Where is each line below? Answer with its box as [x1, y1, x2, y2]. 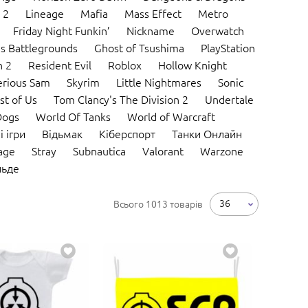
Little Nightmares [116, 74, 201, 90]
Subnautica [73, 143, 126, 159]
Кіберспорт [98, 126, 155, 142]
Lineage [25, 5, 64, 21]
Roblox [107, 57, 142, 73]
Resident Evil [27, 57, 91, 73]
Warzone [200, 143, 243, 159]
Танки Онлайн [171, 126, 242, 142]
